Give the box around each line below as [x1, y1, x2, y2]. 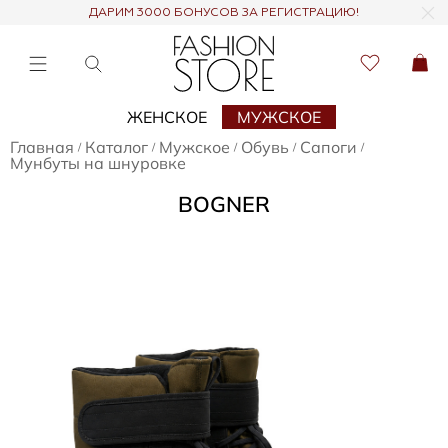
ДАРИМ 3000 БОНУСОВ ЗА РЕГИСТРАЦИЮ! [89, 7, 359, 19]
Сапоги [300, 137, 357, 157]
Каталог [85, 137, 148, 157]
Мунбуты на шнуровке [10, 153, 186, 173]
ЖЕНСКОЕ [127, 107, 207, 127]
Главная [10, 137, 74, 157]
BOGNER [177, 189, 270, 217]
